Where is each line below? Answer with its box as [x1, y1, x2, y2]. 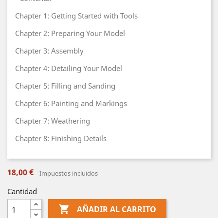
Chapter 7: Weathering [15, 116, 90, 126]
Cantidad [7, 186, 37, 196]
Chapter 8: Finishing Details [15, 133, 107, 143]
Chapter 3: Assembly [15, 46, 84, 55]
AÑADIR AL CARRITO [76, 204, 156, 215]
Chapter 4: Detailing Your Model [15, 63, 122, 73]
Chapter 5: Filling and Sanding [15, 81, 115, 91]
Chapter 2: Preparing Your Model [15, 28, 125, 38]
